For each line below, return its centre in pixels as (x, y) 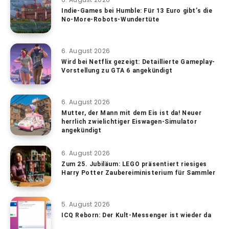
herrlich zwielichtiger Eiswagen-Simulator (129, 121)
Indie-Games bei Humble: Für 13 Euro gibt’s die (137, 10)
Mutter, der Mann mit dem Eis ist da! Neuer (132, 113)
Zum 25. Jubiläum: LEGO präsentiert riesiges (134, 164)
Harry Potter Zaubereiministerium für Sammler (139, 173)
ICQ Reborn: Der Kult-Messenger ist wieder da (136, 215)
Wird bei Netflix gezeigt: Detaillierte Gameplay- (138, 62)
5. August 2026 (86, 204)
